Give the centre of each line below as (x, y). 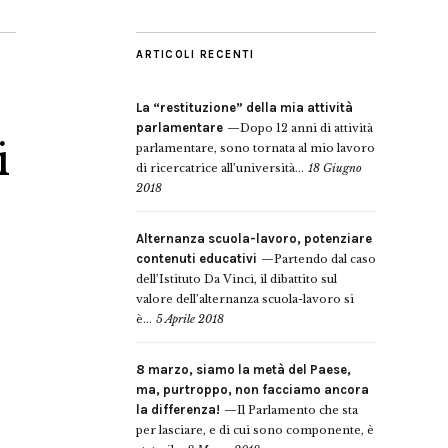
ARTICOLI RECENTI (195, 54)
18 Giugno (335, 168)
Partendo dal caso (325, 259)
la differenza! (178, 409)
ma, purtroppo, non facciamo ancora (252, 389)
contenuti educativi (196, 258)
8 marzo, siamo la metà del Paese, (243, 369)
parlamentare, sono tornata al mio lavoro (255, 148)
